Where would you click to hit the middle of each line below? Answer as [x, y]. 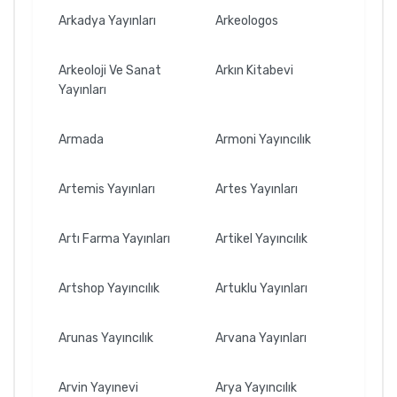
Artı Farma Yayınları [114, 238]
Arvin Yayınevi [98, 387]
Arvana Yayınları [261, 338]
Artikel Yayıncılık [261, 238]
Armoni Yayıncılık [263, 139]
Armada [81, 139]
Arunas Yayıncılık [106, 338]
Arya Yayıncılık [256, 387]
